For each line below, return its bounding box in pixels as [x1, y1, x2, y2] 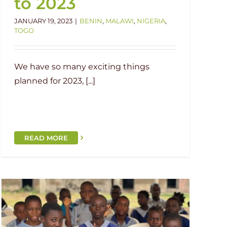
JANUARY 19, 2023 [14, 16, 72, 25]
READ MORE [24, 134, 68, 142]
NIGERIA [137, 16, 165, 25]
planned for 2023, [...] [14, 75, 95, 86]
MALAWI [105, 16, 134, 25]
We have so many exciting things [14, 61, 149, 71]
